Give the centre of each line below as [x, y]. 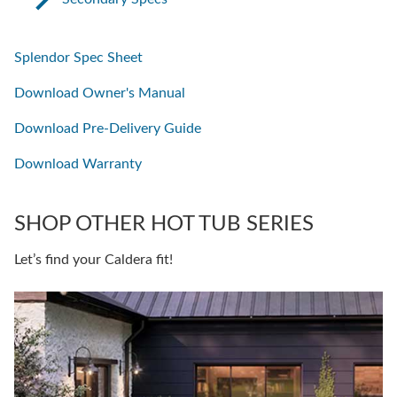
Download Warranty [78, 163]
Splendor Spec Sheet [78, 57]
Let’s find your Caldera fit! [93, 259]
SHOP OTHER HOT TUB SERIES [164, 224]
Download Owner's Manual [100, 93]
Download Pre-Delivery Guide [108, 128]
